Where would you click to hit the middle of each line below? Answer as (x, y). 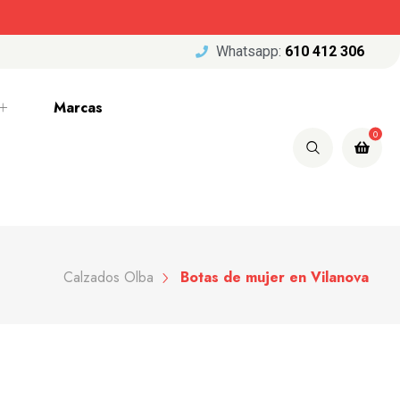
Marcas (78, 108)
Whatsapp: (250, 51)
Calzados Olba (108, 277)
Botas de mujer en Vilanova (274, 277)
